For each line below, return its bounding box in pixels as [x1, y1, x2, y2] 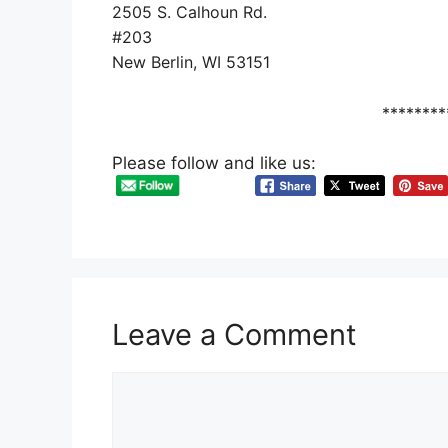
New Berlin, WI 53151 [112, 52, 270, 73]
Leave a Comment [112, 316, 357, 352]
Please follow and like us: [112, 153, 316, 174]
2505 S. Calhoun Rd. [112, 2, 267, 23]
